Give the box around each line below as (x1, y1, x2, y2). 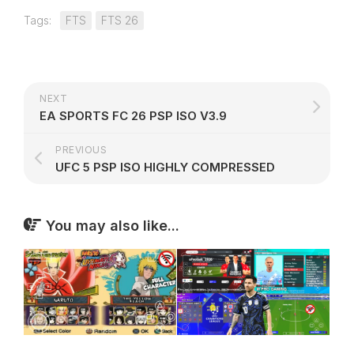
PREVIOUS (55, 144, 107, 156)
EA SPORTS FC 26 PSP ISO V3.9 (40, 108, 227, 124)
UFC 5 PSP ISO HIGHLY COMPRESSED (55, 160, 275, 175)
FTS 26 (101, 13, 138, 28)
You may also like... (46, 217, 179, 235)
